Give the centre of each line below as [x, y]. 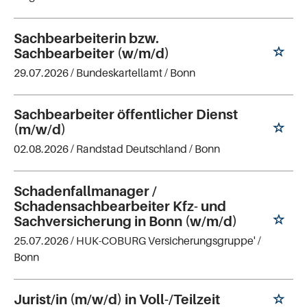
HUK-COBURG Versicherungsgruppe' [166, 241]
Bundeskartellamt [119, 72]
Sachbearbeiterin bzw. [86, 38]
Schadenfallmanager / [85, 192]
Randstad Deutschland [132, 149]
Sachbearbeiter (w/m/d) [91, 53]
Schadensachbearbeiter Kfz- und [120, 207]
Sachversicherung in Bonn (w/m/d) [125, 222]
